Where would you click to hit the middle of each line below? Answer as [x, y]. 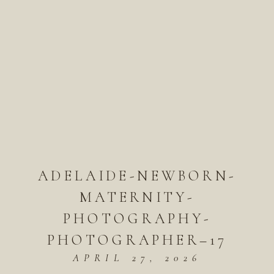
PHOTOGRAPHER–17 [137, 240]
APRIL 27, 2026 [137, 257]
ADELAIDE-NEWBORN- [137, 176]
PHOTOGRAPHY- [137, 218]
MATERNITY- [137, 197]
